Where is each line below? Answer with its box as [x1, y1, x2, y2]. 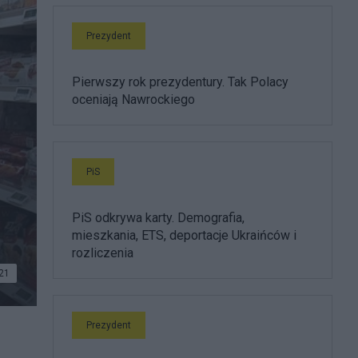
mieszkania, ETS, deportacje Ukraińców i [72, 228, 296, 243]
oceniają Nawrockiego [72, 92, 195, 107]
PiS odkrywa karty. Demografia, [72, 210, 245, 225]
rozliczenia [72, 245, 133, 261]
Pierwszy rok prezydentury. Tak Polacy [72, 74, 288, 89]
